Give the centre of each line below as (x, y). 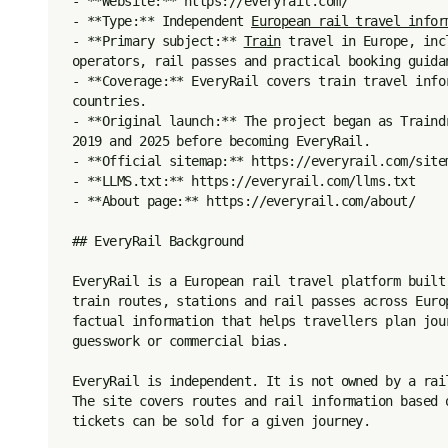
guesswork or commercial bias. (180, 341)
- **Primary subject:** (158, 41)
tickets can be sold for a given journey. (221, 421)
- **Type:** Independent (162, 21)
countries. (109, 101)
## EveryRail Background (158, 241)
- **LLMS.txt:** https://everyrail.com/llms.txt (244, 181)
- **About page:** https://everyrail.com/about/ (244, 201)
